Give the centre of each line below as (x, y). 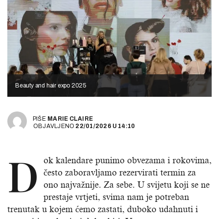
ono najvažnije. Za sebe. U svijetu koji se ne (127, 185)
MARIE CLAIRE (70, 119)
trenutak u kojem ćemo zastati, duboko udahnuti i (103, 209)
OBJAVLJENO (54, 126)
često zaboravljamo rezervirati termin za (120, 173)
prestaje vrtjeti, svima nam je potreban (116, 197)
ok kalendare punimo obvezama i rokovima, (128, 161)
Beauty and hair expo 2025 (51, 86)
